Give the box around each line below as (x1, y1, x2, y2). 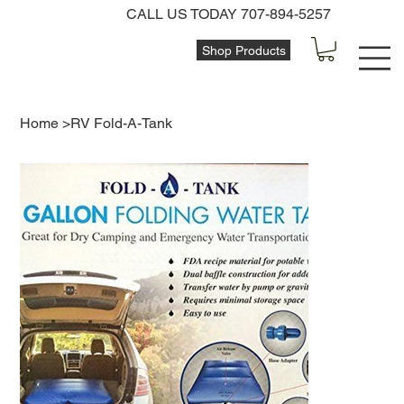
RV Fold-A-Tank (70, 115, 173, 133)
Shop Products (201, 42, 286, 58)
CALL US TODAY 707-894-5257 (126, 5, 332, 23)
